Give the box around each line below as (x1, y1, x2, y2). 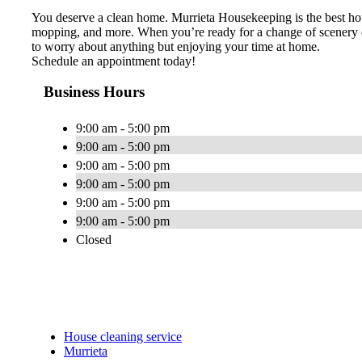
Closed (76, 233, 112, 247)
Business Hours (44, 83, 145, 101)
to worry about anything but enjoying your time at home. (32, 39, 320, 53)
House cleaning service (64, 330, 182, 344)
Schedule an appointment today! (32, 53, 196, 68)
